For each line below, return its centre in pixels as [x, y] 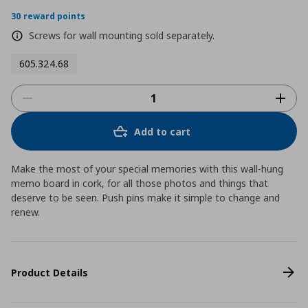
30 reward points [48, 16]
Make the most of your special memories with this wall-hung [147, 169]
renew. [25, 212]
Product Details [49, 272]
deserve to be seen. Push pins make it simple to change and [145, 198]
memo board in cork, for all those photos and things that [140, 184]
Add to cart [162, 131]
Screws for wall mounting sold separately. [122, 36]
